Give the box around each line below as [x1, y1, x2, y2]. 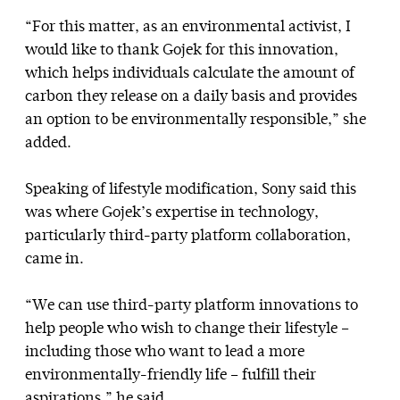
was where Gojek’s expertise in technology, [25, 205, 319, 221]
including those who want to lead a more [25, 345, 304, 361]
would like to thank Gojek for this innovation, [25, 43, 338, 59]
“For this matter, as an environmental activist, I [25, 20, 351, 36]
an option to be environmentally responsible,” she [25, 112, 366, 129]
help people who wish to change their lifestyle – [25, 321, 349, 337]
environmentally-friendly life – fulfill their [25, 368, 316, 384]
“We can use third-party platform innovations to [25, 298, 358, 314]
